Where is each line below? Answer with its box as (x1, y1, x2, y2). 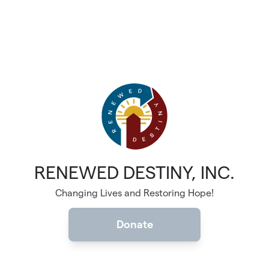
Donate (116, 219, 153, 231)
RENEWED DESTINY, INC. (34, 163, 235, 183)
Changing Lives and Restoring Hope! (55, 188, 214, 199)
